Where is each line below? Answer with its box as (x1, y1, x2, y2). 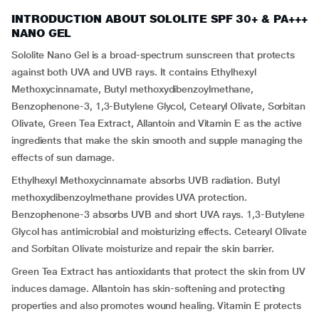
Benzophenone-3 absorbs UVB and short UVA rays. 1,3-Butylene (11, 209, 305, 220)
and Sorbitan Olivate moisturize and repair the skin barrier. (11, 243, 275, 254)
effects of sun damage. (11, 152, 115, 163)
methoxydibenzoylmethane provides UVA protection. (11, 192, 248, 203)
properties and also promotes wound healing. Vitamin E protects (11, 300, 302, 311)
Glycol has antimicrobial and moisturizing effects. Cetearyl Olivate (11, 226, 307, 237)
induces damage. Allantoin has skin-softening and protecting (11, 283, 286, 294)
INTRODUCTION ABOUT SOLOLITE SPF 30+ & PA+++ (11, 12, 308, 26)
